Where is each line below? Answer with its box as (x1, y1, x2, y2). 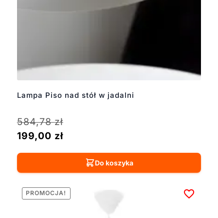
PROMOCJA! (26, 189, 67, 197)
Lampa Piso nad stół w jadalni (17, 90, 134, 100)
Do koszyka (94, 158, 133, 167)
